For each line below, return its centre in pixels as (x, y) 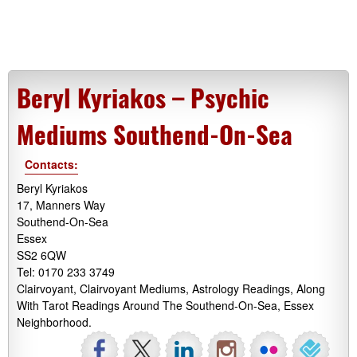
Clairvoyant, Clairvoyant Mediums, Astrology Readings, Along (171, 288)
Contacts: (51, 164)
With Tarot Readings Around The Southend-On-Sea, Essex (165, 305)
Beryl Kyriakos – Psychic (143, 97)
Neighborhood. (54, 322)
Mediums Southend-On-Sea (155, 134)
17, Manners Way (61, 205)
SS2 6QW (41, 255)
